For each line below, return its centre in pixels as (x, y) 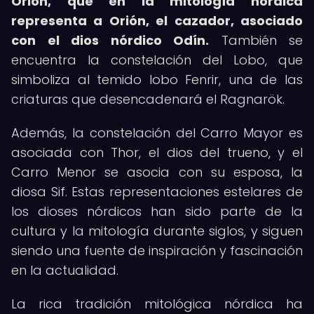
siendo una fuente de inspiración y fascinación (157, 251)
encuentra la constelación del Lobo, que (157, 60)
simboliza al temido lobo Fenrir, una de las (157, 80)
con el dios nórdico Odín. (110, 40)
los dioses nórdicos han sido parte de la (157, 211)
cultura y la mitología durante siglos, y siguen (157, 231)
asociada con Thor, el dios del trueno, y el (157, 152)
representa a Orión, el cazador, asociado (157, 21)
